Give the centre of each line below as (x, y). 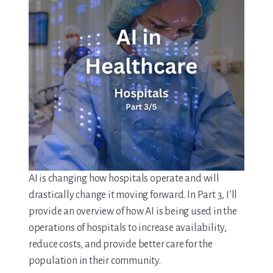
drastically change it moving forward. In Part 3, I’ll (133, 195)
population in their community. (94, 261)
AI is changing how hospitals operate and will (124, 179)
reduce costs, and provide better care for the (120, 245)
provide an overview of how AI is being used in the (133, 212)
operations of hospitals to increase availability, (127, 228)
